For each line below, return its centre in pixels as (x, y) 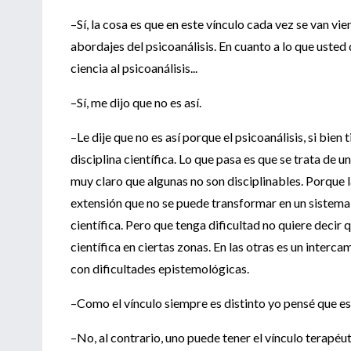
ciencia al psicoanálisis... (134, 67)
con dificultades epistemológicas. (160, 268)
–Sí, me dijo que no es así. (136, 102)
